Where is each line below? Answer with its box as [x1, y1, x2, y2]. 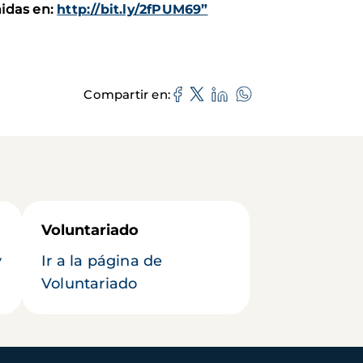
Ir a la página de [41, 252, 163, 271]
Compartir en [83, 86, 168, 102]
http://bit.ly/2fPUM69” [57, 2, 208, 18]
